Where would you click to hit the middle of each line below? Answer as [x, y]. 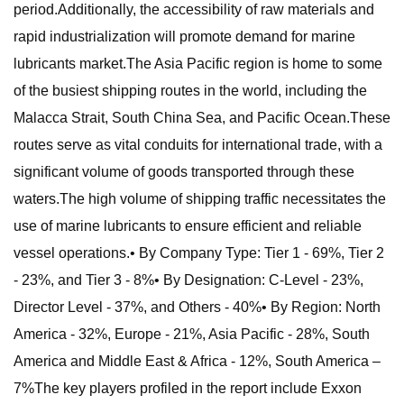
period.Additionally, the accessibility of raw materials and [194, 9]
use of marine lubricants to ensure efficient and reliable [188, 226]
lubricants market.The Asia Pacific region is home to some [198, 64]
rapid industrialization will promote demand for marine [184, 37]
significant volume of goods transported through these [184, 172]
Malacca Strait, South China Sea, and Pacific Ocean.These [202, 118]
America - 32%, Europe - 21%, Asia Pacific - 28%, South [192, 334]
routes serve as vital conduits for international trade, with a [198, 145]
